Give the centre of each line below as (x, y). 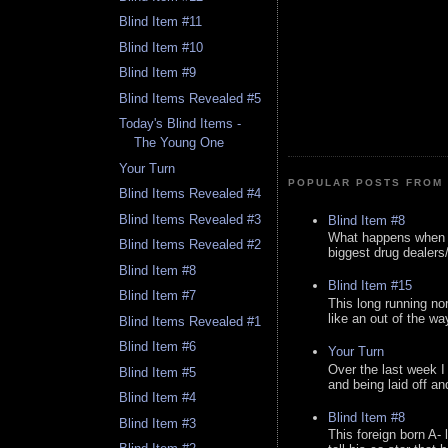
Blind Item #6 (158, 347)
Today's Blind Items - (180, 124)
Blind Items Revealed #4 (190, 194)
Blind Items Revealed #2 (190, 245)
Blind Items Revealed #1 (190, 321)
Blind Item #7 (158, 296)
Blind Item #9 (158, 73)
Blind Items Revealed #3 (190, 219)
